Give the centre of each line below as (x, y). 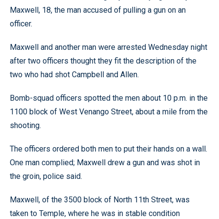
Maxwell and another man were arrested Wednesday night (109, 47)
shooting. (25, 125)
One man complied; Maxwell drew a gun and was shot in (105, 163)
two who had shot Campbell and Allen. (74, 75)
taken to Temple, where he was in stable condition (95, 213)
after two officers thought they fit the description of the (103, 61)
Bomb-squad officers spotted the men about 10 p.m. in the (109, 98)
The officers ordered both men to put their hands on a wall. (109, 149)
